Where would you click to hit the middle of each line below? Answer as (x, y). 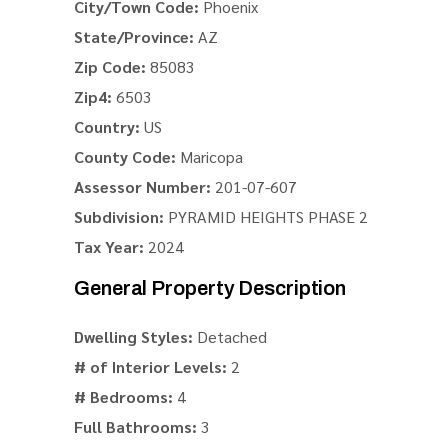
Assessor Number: (142, 186)
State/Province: (134, 36)
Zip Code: (110, 66)
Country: (107, 126)
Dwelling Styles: (133, 336)
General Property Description (210, 288)
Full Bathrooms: (135, 426)
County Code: (125, 156)
